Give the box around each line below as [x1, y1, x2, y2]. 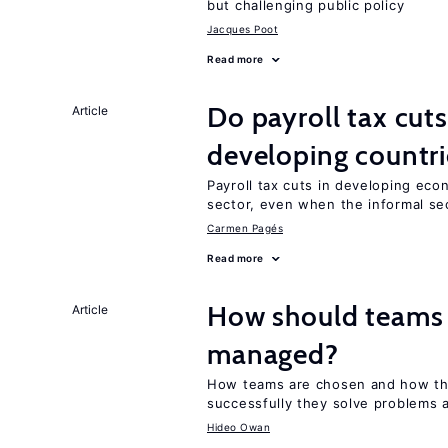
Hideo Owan [207, 421, 270, 433]
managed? [207, 337, 339, 371]
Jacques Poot [207, 23, 278, 35]
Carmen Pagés [207, 222, 283, 234]
